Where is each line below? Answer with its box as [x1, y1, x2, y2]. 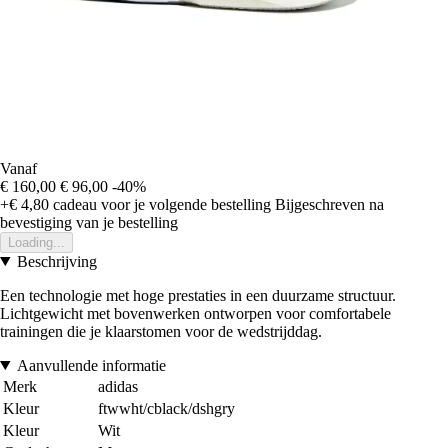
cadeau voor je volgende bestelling [49, 195, 271, 213]
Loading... [8, 234, 65, 250]
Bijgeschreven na [275, 195, 384, 213]
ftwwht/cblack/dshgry [98, 399, 235, 417]
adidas [98, 377, 138, 395]
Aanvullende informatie [16, 356, 166, 374]
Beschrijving [16, 252, 97, 270]
